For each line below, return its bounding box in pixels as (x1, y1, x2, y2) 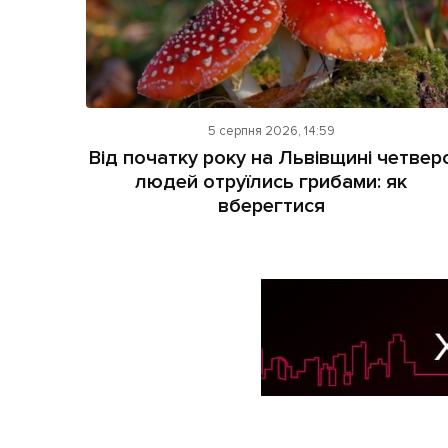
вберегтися (217, 193, 325, 218)
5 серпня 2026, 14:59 (207, 122, 335, 139)
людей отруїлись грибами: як (135, 169, 408, 194)
